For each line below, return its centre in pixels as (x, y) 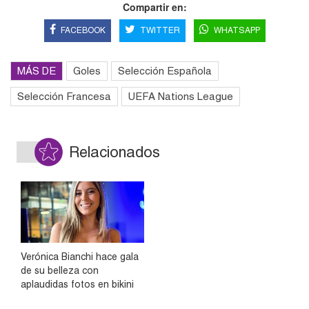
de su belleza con (60, 270)
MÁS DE (37, 71)
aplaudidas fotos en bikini (77, 284)
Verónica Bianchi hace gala (80, 256)
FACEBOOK (83, 31)
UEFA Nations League (181, 97)
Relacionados (114, 152)
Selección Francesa (64, 97)
